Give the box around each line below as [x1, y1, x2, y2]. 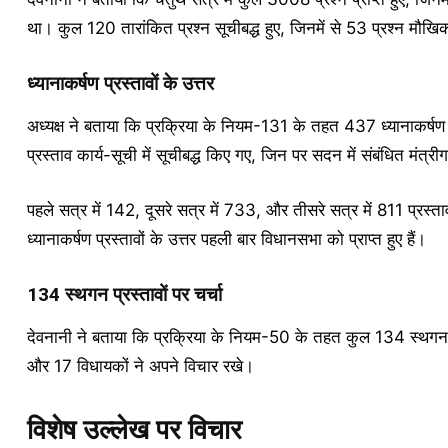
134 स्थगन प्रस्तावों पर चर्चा [26, 283, 222, 306]
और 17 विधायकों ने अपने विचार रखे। [26, 356, 254, 376]
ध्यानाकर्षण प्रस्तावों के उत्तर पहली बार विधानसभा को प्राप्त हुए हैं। [26, 229, 426, 249]
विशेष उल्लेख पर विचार [26, 414, 242, 446]
